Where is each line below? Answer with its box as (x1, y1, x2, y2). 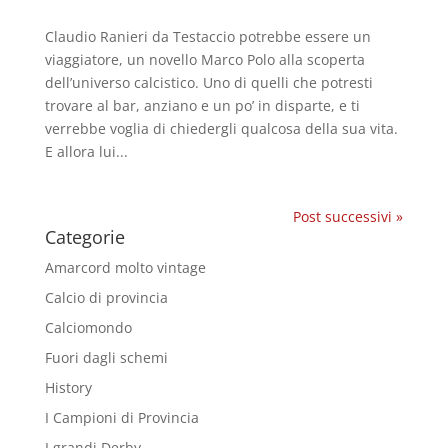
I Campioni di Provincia (44, 407, 199, 427)
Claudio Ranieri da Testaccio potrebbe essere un (44, 26, 371, 46)
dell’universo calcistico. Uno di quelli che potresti (44, 72, 373, 92)
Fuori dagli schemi (44, 347, 168, 367)
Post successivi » (293, 206, 404, 226)
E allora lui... (44, 141, 128, 161)
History (44, 377, 92, 397)
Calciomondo (44, 317, 132, 337)
